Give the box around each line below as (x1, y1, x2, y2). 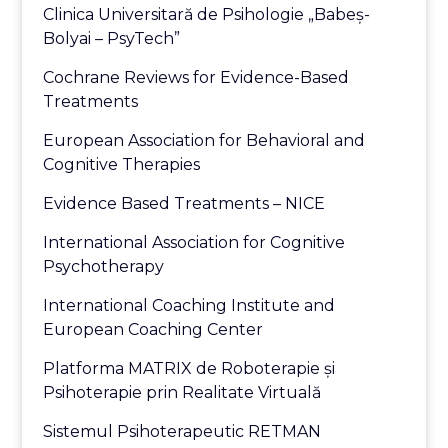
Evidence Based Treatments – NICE (43, 194, 326, 214)
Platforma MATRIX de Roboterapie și (43, 359, 336, 379)
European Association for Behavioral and (43, 131, 366, 151)
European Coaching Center (43, 320, 264, 340)
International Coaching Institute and (43, 296, 336, 316)
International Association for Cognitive (43, 233, 346, 253)
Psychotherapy (43, 257, 165, 277)
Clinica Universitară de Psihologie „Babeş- (43, 5, 371, 25)
